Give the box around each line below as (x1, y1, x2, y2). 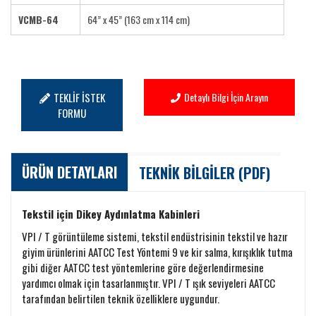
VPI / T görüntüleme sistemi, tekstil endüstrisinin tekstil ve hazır (22, 229, 288, 244)
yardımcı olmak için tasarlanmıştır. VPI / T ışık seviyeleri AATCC (22, 275, 275, 291)
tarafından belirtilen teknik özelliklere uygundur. (22, 291, 219, 306)
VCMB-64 (18, 12, 59, 27)
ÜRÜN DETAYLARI (22, 162, 117, 183)
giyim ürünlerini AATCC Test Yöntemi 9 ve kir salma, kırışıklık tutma (22, 244, 293, 260)
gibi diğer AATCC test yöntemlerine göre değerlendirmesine (22, 260, 264, 275)
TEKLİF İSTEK (53, 90, 105, 105)
